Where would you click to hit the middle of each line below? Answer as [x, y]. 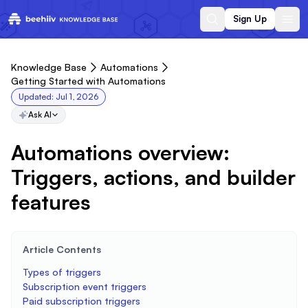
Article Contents [62, 249]
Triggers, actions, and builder [153, 177]
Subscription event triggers [85, 286]
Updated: [37, 97]
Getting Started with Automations [88, 81]
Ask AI [40, 114]
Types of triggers [62, 272]
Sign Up [250, 19]
